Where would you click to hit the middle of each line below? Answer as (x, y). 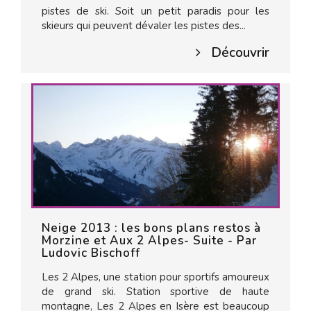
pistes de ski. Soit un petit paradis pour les (155, 11)
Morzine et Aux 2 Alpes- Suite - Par (149, 241)
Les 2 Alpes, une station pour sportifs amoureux (155, 277)
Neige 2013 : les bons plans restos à (151, 228)
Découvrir (240, 53)
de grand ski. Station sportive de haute (155, 292)
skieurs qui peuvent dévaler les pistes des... (144, 26)
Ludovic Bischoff (91, 253)
